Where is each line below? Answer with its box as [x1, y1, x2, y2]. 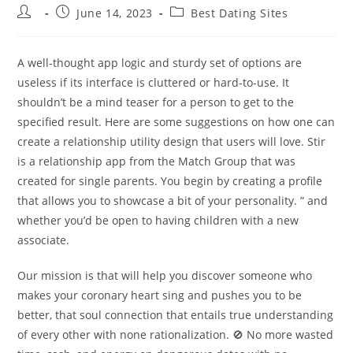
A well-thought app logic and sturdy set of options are [17, 55, 303, 70]
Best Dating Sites [191, 6, 288, 20]
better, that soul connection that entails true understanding [17, 307, 334, 322]
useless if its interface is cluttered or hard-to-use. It [17, 75, 290, 90]
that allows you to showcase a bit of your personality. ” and [17, 193, 329, 208]
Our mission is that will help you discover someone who [17, 268, 313, 283]
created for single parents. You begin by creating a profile [17, 173, 323, 188]
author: [17, 19, 59, 34]
